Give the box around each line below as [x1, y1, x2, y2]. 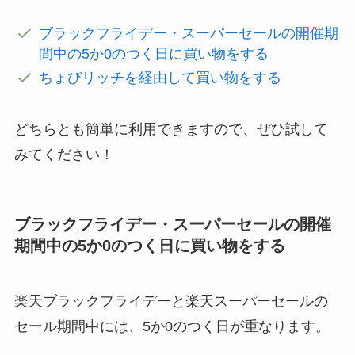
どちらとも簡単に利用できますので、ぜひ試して [13, 121, 328, 138]
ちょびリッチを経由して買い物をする [39, 70, 282, 86]
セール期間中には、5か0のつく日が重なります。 [13, 318, 330, 334]
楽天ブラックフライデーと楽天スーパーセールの [13, 292, 328, 309]
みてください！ [13, 147, 114, 163]
